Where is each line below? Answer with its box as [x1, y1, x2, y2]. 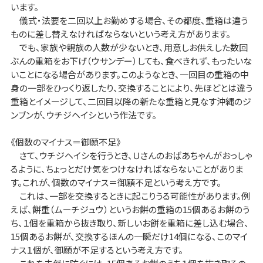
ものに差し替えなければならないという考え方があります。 [10, 27, 231, 40]
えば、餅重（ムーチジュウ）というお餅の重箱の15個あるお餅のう [10, 203, 249, 215]
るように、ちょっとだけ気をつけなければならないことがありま [10, 162, 243, 175]
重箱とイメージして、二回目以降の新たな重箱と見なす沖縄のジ [10, 95, 251, 107]
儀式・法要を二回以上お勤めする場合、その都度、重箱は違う [10, 14, 248, 26]
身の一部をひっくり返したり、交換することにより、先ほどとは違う [10, 81, 252, 94]
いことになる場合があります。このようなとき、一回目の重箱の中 [10, 68, 249, 80]
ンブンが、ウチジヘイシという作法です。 [10, 108, 157, 121]
